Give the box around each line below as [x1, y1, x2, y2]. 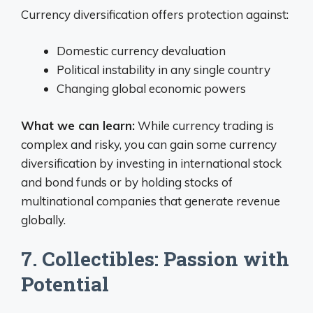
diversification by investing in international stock [21, 155, 282, 170]
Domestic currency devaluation [57, 43, 226, 58]
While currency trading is [135, 117, 274, 133]
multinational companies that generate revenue [21, 193, 280, 208]
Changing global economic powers [57, 81, 246, 96]
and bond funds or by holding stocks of [21, 174, 233, 189]
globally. [21, 212, 66, 227]
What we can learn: [21, 117, 135, 133]
